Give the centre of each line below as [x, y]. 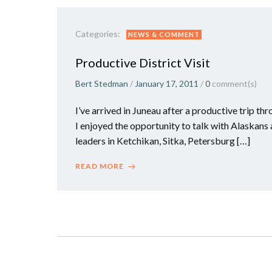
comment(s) [234, 83]
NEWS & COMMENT [164, 34]
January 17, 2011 [167, 83]
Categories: [98, 34]
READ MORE [100, 166]
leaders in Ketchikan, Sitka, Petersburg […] [163, 141]
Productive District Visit [143, 63]
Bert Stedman [102, 83]
